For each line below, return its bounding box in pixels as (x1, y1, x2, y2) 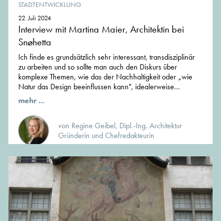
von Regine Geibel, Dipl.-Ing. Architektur (58, 120, 182, 131)
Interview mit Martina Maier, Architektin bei (18, 23, 184, 36)
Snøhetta (18, 36, 51, 49)
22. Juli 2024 (18, 14, 51, 23)
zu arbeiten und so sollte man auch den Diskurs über (18, 62, 177, 73)
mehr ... (18, 95, 44, 106)
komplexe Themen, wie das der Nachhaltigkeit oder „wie (18, 72, 192, 82)
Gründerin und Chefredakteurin (58, 130, 154, 141)
